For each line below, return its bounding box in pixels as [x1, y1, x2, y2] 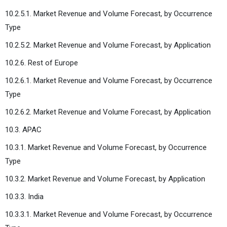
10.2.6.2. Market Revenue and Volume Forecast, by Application [5, 107, 211, 117]
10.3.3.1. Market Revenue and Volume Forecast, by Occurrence [5, 209, 212, 219]
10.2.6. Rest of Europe [5, 58, 78, 67]
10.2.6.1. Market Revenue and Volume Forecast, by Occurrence [5, 75, 212, 85]
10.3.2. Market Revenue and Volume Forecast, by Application [5, 174, 205, 183]
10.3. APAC [5, 125, 42, 134]
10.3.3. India [5, 192, 44, 201]
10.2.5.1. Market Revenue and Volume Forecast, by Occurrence [5, 9, 212, 18]
